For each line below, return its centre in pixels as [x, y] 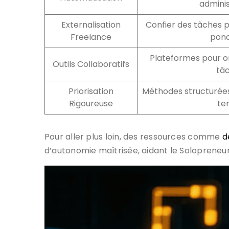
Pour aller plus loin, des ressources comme [133, 136]
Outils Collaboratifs [91, 64]
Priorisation [91, 91]
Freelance [91, 37]
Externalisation [91, 25]
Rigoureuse [91, 103]
